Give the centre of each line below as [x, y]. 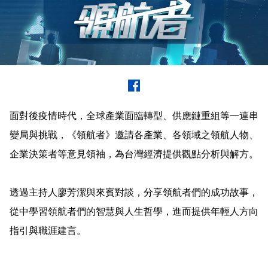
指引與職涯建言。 [48, 230]
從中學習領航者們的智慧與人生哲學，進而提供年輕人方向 [134, 211]
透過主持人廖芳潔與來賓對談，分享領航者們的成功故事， [134, 192]
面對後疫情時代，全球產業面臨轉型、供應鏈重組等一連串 [134, 115]
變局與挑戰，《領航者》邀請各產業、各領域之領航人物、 [134, 135]
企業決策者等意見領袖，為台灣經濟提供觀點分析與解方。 [134, 154]
